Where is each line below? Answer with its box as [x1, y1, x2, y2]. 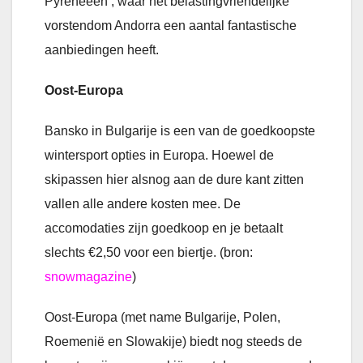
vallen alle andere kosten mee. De [45, 197, 241, 211]
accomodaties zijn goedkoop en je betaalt [45, 221, 283, 236]
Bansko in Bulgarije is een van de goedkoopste [45, 124, 315, 139]
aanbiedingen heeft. [45, 43, 159, 58]
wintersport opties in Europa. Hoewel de [45, 148, 274, 163]
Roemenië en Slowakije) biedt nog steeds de [45, 335, 302, 349]
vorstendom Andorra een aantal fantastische [45, 19, 297, 33]
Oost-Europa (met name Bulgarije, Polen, [45, 310, 280, 325]
